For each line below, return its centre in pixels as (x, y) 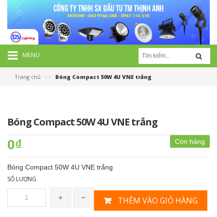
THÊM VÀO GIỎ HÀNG (157, 200)
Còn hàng (190, 141)
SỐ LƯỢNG (22, 179)
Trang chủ (28, 77)
